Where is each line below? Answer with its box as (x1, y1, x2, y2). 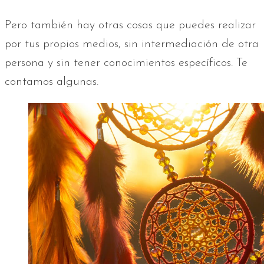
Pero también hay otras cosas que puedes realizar (5, 19, 256, 32)
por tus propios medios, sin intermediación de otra (5, 38, 259, 51)
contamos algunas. (5, 76, 98, 88)
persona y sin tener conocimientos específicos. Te (5, 57, 247, 70)
